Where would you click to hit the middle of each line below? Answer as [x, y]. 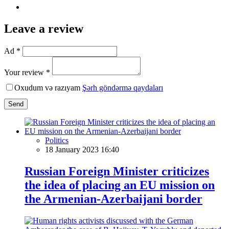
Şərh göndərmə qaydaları [123, 87]
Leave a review [44, 28]
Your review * [27, 72]
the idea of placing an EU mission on [120, 185]
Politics [57, 140]
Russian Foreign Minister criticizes [117, 171]
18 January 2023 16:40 [82, 149]
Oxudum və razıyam [48, 87]
